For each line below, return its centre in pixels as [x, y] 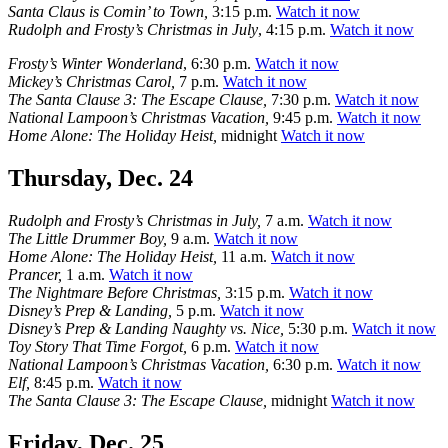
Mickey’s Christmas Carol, [91, 82]
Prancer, [35, 275]
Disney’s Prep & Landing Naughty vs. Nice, [146, 329]
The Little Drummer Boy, [87, 239]
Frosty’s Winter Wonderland [95, 64]
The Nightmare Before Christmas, [114, 293]
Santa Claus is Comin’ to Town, [108, 12]
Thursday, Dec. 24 [100, 178]
